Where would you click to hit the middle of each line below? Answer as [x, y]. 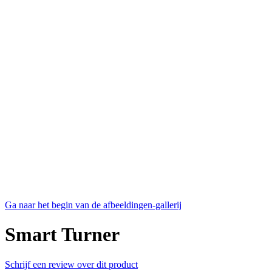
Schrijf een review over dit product [71, 264]
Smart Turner [62, 235]
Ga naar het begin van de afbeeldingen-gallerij [93, 205]
